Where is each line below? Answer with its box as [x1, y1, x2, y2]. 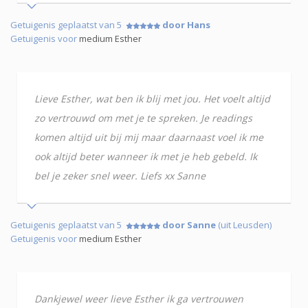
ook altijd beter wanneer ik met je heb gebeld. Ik [34, 149, 257, 163]
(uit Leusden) [216, 218, 272, 231]
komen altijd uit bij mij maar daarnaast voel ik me [34, 130, 263, 144]
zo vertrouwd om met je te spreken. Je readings [34, 111, 252, 124]
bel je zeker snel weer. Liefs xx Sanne [34, 168, 206, 182]
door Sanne [162, 218, 216, 231]
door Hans [162, 18, 210, 31]
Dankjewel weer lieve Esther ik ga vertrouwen [34, 291, 243, 305]
